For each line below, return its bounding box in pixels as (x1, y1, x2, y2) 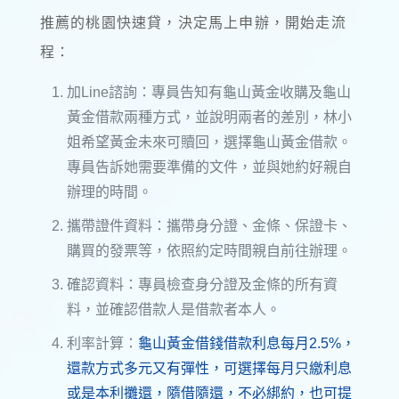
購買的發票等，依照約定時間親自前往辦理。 (66, 242, 352, 258)
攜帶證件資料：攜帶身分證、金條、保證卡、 (66, 217, 352, 233)
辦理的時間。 (66, 183, 152, 199)
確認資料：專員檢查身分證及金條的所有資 (66, 276, 338, 292)
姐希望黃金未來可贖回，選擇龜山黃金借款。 (66, 134, 352, 150)
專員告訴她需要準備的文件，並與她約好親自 (66, 159, 352, 175)
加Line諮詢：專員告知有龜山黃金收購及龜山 (66, 84, 351, 100)
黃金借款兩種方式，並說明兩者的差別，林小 (66, 109, 352, 125)
